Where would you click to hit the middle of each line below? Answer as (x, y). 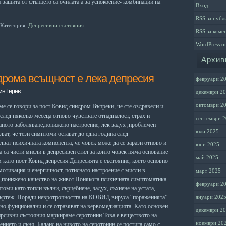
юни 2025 (208, 145)
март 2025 (208, 171)
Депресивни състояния (56, 25)
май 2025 (207, 158)
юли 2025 (207, 131)
